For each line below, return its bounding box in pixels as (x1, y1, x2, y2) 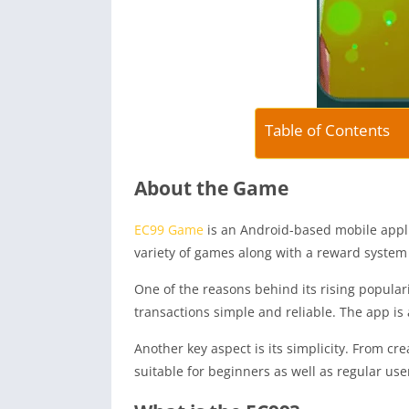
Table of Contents (264, 119, 390, 141)
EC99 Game (134, 220, 204, 238)
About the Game (134, 174, 288, 201)
